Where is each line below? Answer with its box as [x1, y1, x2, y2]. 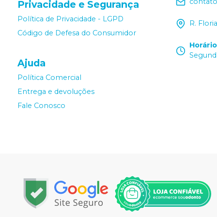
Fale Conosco [17, 101, 65, 110]
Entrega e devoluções [17, 87, 94, 96]
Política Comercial [17, 73, 81, 82]
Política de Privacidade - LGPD [17, 15, 124, 24]
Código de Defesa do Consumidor [17, 29, 136, 38]
